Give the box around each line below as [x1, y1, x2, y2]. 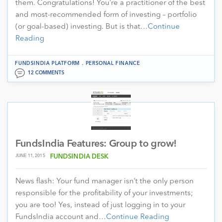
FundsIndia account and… [15, 213, 106, 221]
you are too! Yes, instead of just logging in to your [15, 201, 185, 209]
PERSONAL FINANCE [85, 60, 140, 66]
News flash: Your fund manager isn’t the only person [15, 177, 194, 185]
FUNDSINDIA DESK [50, 153, 109, 160]
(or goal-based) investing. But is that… [15, 23, 148, 31]
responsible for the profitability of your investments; [15, 189, 193, 197]
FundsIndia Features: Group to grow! [15, 139, 177, 149]
